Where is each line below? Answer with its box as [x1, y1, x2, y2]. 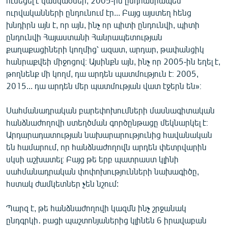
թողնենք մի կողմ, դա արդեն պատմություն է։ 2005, [6, 68, 198, 78]
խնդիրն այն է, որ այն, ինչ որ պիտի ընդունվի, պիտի [6, 19, 199, 30]
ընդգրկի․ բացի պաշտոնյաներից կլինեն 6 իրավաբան [6, 215, 207, 225]
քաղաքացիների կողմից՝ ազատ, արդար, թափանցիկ [6, 44, 204, 54]
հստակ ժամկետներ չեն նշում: [6, 178, 119, 188]
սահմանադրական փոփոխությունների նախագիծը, [6, 166, 199, 176]
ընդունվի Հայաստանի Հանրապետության [6, 32, 162, 42]
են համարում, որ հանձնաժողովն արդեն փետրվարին [6, 141, 207, 152]
